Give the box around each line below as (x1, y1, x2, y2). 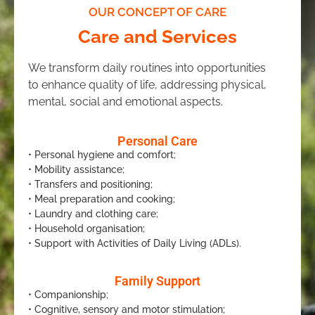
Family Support (115, 274, 200, 289)
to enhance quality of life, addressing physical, (28, 78, 266, 92)
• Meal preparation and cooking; (28, 193, 175, 205)
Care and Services (78, 26, 237, 48)
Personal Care (117, 133, 198, 148)
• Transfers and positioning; (28, 178, 153, 190)
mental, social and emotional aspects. (28, 95, 223, 109)
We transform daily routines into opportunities (28, 61, 266, 75)
